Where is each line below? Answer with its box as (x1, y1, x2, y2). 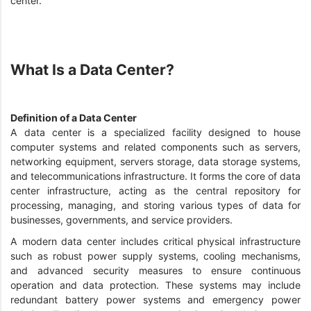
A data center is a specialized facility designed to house (10, 126, 301, 138)
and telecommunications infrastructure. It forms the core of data (10, 169, 301, 182)
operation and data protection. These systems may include (10, 279, 301, 292)
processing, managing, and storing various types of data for (10, 199, 301, 211)
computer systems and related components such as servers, (10, 140, 301, 153)
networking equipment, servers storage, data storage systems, (10, 155, 301, 167)
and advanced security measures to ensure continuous (10, 264, 301, 277)
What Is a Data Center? (10, 60, 178, 79)
